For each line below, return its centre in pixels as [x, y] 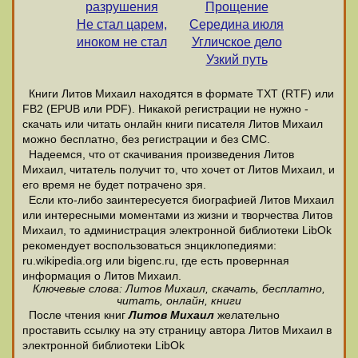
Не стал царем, [121, 24]
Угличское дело [237, 42]
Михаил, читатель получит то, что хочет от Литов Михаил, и [179, 170]
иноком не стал [121, 42]
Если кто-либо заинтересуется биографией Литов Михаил [178, 200]
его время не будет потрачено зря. [114, 185]
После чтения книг [76, 315]
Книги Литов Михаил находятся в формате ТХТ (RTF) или [178, 94]
